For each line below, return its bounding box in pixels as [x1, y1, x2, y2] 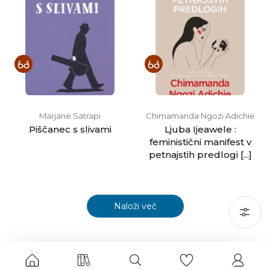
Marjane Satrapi [39, 110, 101, 121]
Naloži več [113, 200, 157, 212]
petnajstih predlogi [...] [148, 148, 252, 160]
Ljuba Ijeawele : [164, 123, 236, 135]
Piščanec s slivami [28, 123, 111, 135]
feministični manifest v [149, 136, 251, 148]
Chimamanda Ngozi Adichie [145, 110, 255, 121]
